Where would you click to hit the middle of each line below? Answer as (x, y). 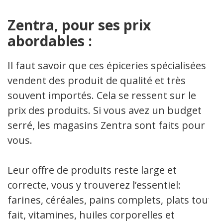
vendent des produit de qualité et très (97, 80)
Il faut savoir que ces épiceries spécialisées (107, 65)
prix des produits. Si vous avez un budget (105, 110)
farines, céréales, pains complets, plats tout (110, 200)
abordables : (50, 41)
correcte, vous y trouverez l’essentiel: (94, 185)
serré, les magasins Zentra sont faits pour (106, 125)
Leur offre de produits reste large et (92, 170)
